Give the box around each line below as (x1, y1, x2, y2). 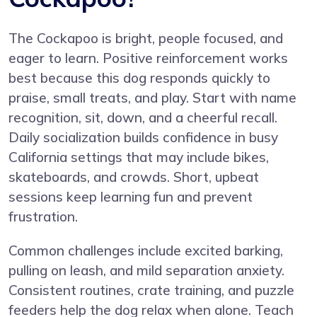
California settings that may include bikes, (8, 148, 269, 166)
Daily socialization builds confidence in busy (8, 128, 278, 146)
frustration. (8, 207, 78, 225)
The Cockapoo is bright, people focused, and (8, 29, 283, 47)
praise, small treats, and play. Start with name (8, 88, 296, 106)
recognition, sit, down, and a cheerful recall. (8, 108, 277, 126)
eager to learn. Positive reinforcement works (8, 49, 288, 67)
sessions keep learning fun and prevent (8, 188, 253, 205)
